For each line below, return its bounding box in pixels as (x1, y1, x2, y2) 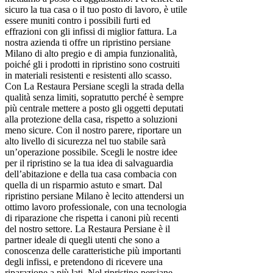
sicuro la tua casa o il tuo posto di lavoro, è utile (5, 4, 187, 15)
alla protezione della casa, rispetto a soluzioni (5, 114, 177, 125)
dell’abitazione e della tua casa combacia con (5, 169, 177, 180)
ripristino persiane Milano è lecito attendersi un (5, 191, 184, 202)
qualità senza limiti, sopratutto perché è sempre (5, 92, 183, 103)
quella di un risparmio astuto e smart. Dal (5, 180, 162, 191)
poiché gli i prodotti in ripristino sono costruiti (5, 59, 180, 70)
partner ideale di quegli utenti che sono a (5, 235, 160, 246)
